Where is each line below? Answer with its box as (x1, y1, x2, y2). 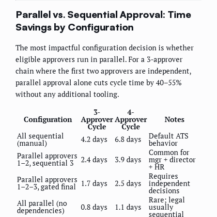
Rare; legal (149, 194, 185, 204)
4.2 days (81, 134, 108, 144)
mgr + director (149, 154, 196, 164)
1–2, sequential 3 (17, 157, 74, 168)
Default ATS (149, 130, 188, 140)
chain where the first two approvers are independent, (15, 65, 191, 76)
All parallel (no (17, 198, 67, 208)
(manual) (17, 138, 47, 148)
